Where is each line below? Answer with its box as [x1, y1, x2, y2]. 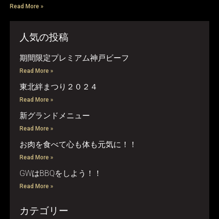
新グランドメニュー [20, 111, 90, 120]
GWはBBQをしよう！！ [20, 169, 102, 178]
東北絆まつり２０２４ [20, 82, 98, 91]
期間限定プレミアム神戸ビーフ [20, 53, 129, 63]
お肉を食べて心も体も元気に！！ [20, 140, 137, 149]
